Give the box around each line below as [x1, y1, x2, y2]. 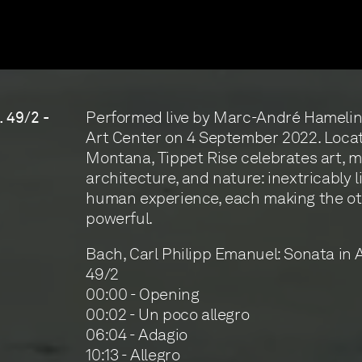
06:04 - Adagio [86, 325, 187, 345]
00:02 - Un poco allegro [86, 305, 250, 325]
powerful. [86, 208, 153, 228]
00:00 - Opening [86, 284, 200, 305]
